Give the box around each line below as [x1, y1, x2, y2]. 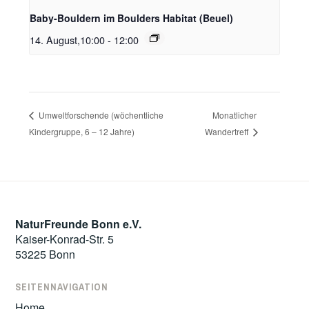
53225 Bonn [15, 246, 76, 262]
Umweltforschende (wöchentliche [37, 109, 164, 121]
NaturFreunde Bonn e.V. [15, 215, 142, 232]
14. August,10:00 [30, 32, 106, 47]
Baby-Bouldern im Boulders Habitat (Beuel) [30, 10, 234, 25]
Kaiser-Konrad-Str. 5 [15, 230, 114, 247]
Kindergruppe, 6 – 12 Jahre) [29, 125, 135, 137]
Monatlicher [212, 108, 257, 121]
